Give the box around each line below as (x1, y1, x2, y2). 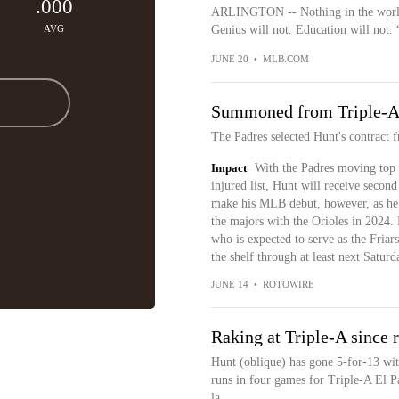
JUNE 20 (210, 53, 248, 64)
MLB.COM (262, 53, 309, 64)
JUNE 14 (210, 279, 248, 289)
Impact (210, 161, 247, 175)
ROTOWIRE (262, 279, 314, 289)
